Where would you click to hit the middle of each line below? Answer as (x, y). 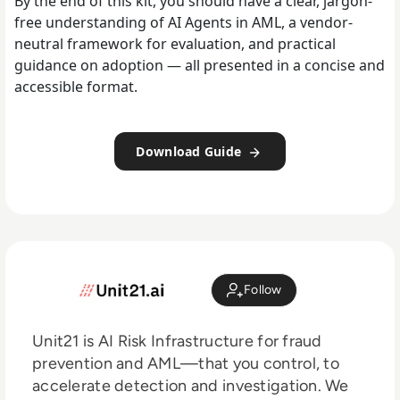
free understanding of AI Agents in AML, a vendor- (183, 23)
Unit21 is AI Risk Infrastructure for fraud (177, 341)
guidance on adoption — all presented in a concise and (200, 66)
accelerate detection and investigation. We (191, 385)
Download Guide (191, 152)
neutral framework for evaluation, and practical (175, 44)
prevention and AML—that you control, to (186, 363)
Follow (263, 290)
